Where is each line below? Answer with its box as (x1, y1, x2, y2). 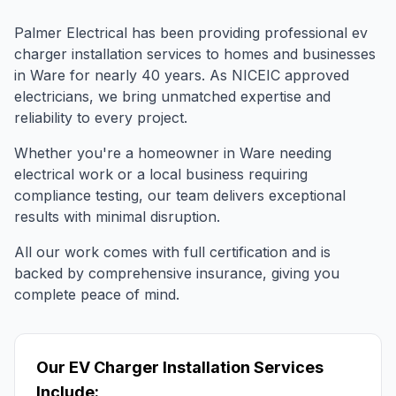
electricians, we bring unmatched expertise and (14, 88, 331, 106)
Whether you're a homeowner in (14, 144, 240, 163)
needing (275, 144, 331, 163)
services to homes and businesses (142, 45, 376, 64)
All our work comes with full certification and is (14, 243, 331, 262)
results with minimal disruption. (14, 208, 220, 226)
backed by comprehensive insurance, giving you (14, 264, 339, 283)
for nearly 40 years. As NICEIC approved (65, 66, 349, 85)
